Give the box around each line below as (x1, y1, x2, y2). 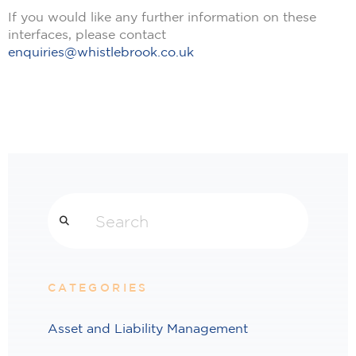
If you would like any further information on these (8, 10, 316, 25)
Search (47, 195, 85, 208)
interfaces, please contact (8, 27, 166, 42)
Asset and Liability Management (48, 321, 248, 336)
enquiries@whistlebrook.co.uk (8, 44, 194, 60)
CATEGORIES (48, 281, 149, 293)
